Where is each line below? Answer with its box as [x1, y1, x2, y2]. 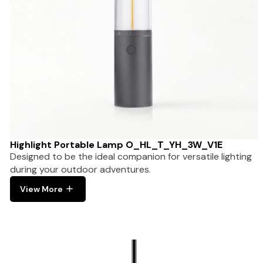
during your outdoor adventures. [10, 163, 151, 176]
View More [20, 183, 63, 194]
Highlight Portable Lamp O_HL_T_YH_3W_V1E [10, 138, 222, 151]
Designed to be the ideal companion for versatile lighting [10, 150, 252, 163]
